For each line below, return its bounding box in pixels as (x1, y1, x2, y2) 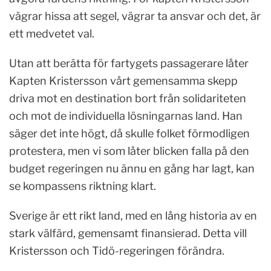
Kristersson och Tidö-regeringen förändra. (9, 244, 227, 257)
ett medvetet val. (9, 27, 97, 40)
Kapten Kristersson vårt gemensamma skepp (9, 74, 238, 87)
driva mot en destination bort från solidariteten (9, 91, 246, 105)
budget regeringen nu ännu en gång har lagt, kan (9, 162, 255, 175)
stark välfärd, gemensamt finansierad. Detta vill (9, 226, 247, 240)
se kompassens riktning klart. (9, 179, 158, 192)
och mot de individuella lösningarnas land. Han (9, 109, 243, 122)
